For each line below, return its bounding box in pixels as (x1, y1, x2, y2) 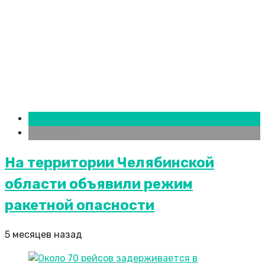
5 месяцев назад (5, 229, 82, 241)
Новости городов (28, 113, 108, 125)
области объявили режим (5, 176, 193, 193)
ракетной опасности (5, 197, 154, 214)
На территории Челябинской (5, 154, 214, 172)
